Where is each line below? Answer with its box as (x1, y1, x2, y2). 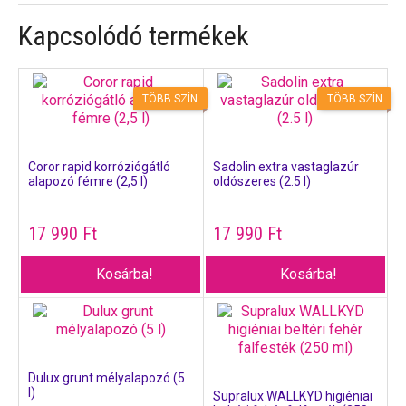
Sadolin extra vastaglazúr (212, 159, 359, 175)
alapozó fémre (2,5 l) (28, 174, 148, 189)
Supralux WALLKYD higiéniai (212, 389, 372, 404)
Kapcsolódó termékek (18, 20, 249, 53)
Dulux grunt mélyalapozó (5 (28, 371, 185, 386)
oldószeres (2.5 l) (212, 174, 311, 189)
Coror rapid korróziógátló (28, 159, 170, 175)
